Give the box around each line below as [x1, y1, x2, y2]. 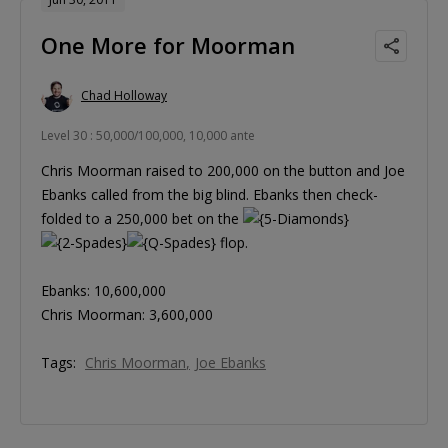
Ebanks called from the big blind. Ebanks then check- [41, 184, 378, 204]
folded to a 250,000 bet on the [41, 208, 243, 228]
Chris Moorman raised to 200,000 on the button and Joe [41, 160, 405, 180]
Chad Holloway [81, 87, 167, 105]
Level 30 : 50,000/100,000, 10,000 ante [41, 126, 255, 144]
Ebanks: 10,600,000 [41, 280, 166, 300]
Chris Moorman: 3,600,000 [41, 304, 213, 324]
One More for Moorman [41, 29, 295, 60]
